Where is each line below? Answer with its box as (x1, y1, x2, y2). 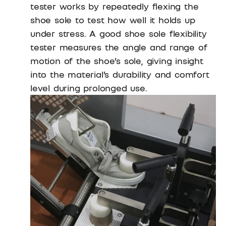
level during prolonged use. (30, 82, 147, 93)
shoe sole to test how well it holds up (30, 14, 195, 25)
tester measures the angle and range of (30, 41, 207, 52)
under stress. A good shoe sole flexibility (30, 27, 207, 39)
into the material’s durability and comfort (30, 68, 209, 80)
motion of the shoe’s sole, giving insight (30, 54, 203, 66)
